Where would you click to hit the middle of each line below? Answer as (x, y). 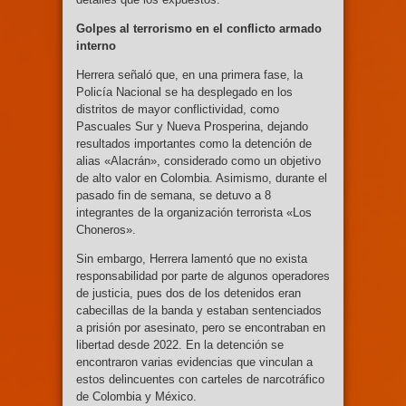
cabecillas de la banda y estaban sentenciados (199, 311)
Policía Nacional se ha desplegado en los (184, 92)
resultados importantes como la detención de (194, 144)
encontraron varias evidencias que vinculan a (194, 362)
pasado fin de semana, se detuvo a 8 (174, 196)
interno (96, 46)
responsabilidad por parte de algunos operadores (203, 276)
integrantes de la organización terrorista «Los (194, 213)
